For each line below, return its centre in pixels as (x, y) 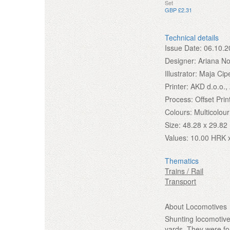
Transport (181, 181)
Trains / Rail (184, 171)
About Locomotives (196, 206)
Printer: (177, 86)
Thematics (182, 160)
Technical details (192, 37)
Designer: (181, 60)
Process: (179, 99)
